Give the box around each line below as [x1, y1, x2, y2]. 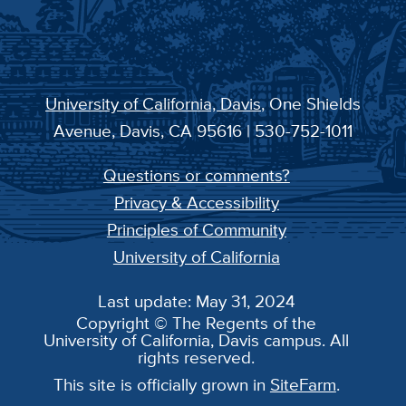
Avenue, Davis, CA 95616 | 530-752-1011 [53, 118, 353, 144]
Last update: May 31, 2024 [97, 288, 295, 314]
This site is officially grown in [53, 372, 270, 398]
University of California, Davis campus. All [43, 327, 350, 353]
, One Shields [261, 91, 361, 117]
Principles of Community [106, 217, 286, 243]
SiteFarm [269, 372, 336, 398]
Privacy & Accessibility [113, 189, 279, 216]
